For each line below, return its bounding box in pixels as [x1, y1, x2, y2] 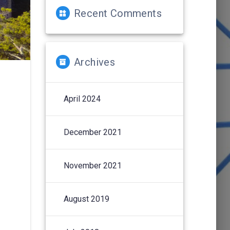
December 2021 [63, 127, 122, 137]
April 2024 [63, 93, 101, 104]
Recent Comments [73, 7, 162, 20]
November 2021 [63, 160, 122, 170]
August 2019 [63, 194, 109, 204]
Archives [73, 55, 116, 68]
